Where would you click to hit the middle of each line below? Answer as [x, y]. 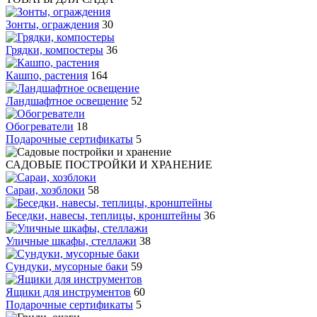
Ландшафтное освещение [67, 101]
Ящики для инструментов [68, 292]
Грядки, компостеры [54, 50]
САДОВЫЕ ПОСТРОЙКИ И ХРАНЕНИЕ [109, 165]
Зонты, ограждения [52, 24]
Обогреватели [40, 126]
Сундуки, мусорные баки [67, 266]
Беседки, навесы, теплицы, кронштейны [103, 215]
